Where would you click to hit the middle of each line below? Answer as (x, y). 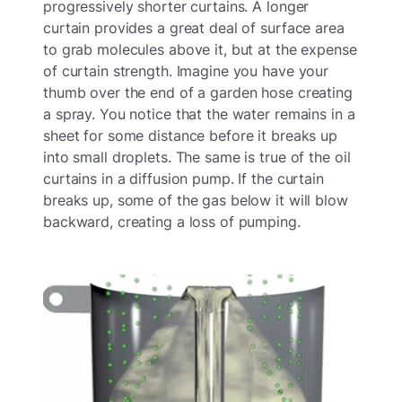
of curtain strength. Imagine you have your (186, 71)
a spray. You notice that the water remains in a (199, 114)
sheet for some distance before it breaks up (190, 136)
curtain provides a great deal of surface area (194, 28)
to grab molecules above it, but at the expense (200, 50)
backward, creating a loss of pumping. (172, 222)
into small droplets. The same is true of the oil (197, 157)
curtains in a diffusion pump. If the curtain (184, 179)
